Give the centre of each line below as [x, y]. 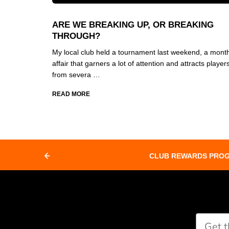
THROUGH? [76, 36]
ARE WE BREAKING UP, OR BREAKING [133, 25]
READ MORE [71, 94]
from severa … [76, 75]
